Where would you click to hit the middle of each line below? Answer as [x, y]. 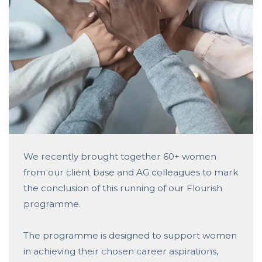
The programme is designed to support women [130, 236]
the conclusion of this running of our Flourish [123, 188]
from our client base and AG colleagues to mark [131, 172]
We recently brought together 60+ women [120, 156]
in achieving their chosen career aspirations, [121, 251]
